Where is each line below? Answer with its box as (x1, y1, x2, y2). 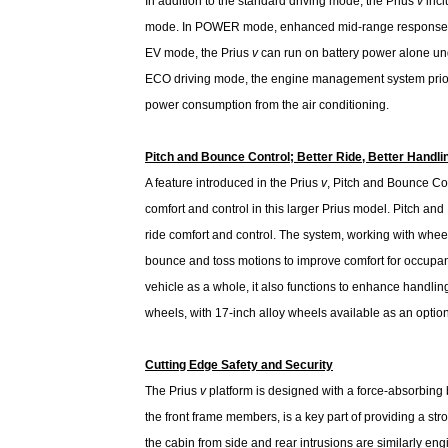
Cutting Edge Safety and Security (145, 358, 333, 372)
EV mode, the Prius (145, 46, 252, 60)
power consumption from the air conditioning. (145, 98, 389, 112)
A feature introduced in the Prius (145, 176, 321, 190)
